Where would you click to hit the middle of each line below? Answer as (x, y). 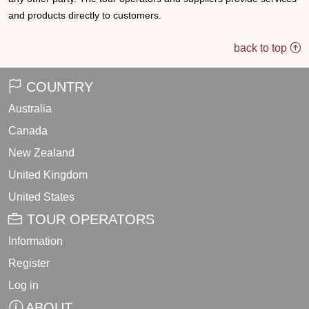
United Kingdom (48, 175)
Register (29, 263)
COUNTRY (58, 87)
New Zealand (41, 153)
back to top (262, 48)
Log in (23, 285)
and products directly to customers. (85, 15)
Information (36, 241)
